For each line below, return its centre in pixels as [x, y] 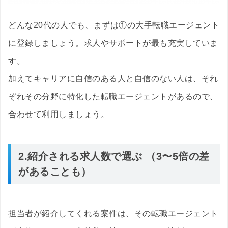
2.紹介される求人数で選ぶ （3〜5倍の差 [114, 156]
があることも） [55, 172]
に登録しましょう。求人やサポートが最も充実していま [113, 43]
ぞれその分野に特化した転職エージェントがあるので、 [113, 97]
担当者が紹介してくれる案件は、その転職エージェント [113, 214]
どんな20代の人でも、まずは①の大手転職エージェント [114, 25]
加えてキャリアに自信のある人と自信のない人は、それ [113, 79]
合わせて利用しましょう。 [59, 115]
